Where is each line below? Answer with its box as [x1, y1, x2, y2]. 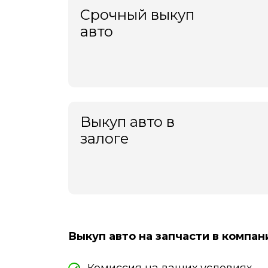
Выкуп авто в [80, 113, 175, 130]
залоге [80, 130, 129, 147]
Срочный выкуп [80, 6, 194, 23]
